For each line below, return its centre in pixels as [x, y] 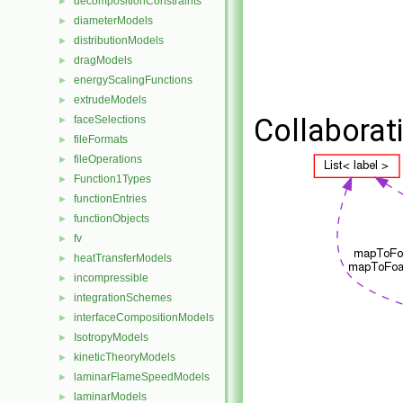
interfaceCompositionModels [144, 318]
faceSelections [110, 120]
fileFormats [101, 139]
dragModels [103, 60]
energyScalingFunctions [133, 80]
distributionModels [119, 40]
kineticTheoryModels [125, 357]
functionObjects [112, 219]
